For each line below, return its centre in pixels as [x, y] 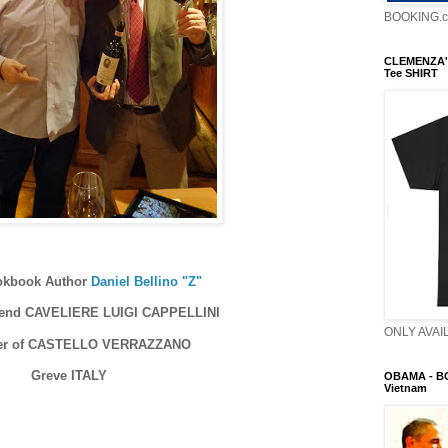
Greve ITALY [69, 375]
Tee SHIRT [411, 73]
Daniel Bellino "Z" [146, 282]
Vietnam [405, 388]
